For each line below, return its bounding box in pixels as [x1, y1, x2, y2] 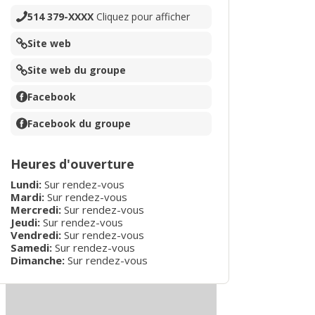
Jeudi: [11, 214, 40, 229]
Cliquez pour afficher [96, 9, 190, 23]
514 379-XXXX [27, 9, 96, 23]
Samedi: [11, 240, 52, 255]
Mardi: [11, 189, 44, 204]
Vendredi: [11, 227, 61, 242]
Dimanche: [11, 252, 65, 267]
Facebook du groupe [27, 116, 131, 130]
